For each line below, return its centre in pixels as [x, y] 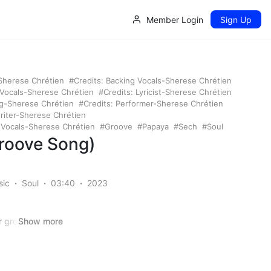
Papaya [155, 126]
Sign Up [236, 19]
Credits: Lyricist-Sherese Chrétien [168, 92]
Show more [41, 221]
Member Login [175, 19]
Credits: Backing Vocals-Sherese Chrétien [153, 80]
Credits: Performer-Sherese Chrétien [153, 103]
